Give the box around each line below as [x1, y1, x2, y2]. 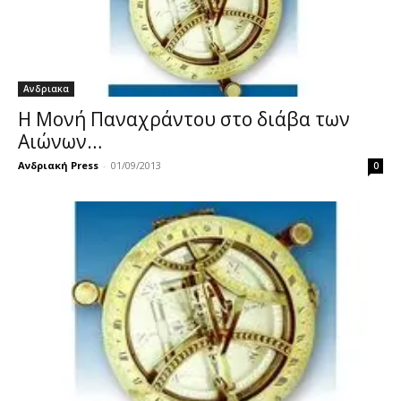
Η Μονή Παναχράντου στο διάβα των [18, 107, 350, 132]
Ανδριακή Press [18, 158, 98, 173]
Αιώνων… [18, 129, 102, 155]
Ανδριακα [23, 82, 69, 96]
